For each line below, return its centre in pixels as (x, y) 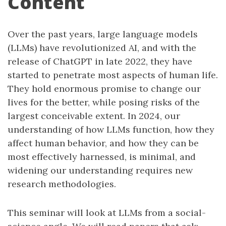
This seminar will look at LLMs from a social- (107, 213)
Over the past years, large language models (103, 34)
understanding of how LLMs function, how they (111, 129)
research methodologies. (62, 184)
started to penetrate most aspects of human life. (113, 75)
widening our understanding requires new (100, 170)
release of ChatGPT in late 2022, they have (100, 61)
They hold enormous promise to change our (104, 89)
